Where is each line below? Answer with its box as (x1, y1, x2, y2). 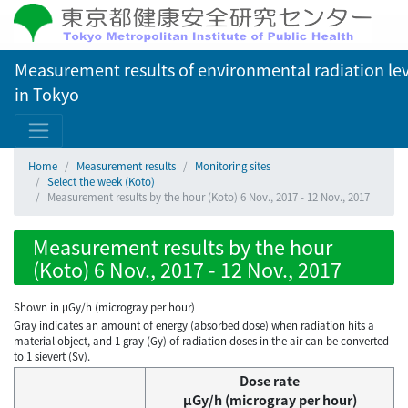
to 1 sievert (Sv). (14, 349, 90, 364)
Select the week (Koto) (47, 174, 155, 189)
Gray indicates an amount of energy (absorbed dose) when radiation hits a (14, 318, 374, 333)
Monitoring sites (195, 158, 270, 173)
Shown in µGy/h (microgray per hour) (14, 300, 195, 314)
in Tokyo (15, 82, 79, 106)
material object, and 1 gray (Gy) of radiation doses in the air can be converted (14, 333, 389, 349)
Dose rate (240, 371, 300, 391)
